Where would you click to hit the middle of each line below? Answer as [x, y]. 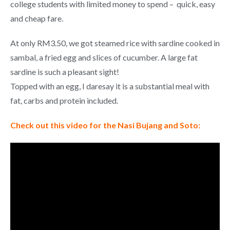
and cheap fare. [37, 18]
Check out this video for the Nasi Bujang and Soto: [105, 125]
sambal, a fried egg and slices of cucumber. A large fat [104, 57]
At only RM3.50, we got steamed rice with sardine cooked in [115, 43]
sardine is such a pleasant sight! [65, 72]
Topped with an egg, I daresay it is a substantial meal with [110, 86]
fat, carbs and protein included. [64, 100]
